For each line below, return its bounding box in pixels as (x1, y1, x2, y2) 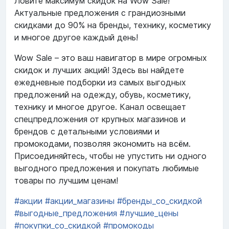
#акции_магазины (45, 196, 114, 207)
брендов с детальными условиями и (14, 126, 159, 137)
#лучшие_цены (120, 208, 178, 219)
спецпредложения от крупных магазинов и (14, 114, 186, 125)
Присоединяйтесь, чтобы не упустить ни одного (14, 151, 207, 162)
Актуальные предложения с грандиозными (14, 8, 186, 18)
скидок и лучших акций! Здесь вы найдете (14, 65, 184, 76)
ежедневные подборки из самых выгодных (14, 77, 186, 88)
